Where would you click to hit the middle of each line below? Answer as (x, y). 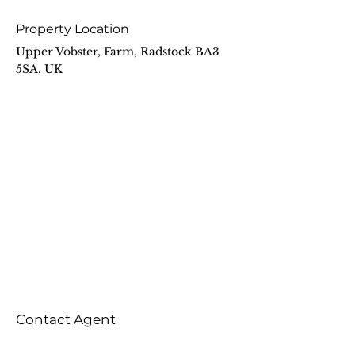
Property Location (73, 29)
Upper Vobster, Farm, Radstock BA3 (118, 52)
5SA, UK (39, 69)
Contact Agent (66, 319)
